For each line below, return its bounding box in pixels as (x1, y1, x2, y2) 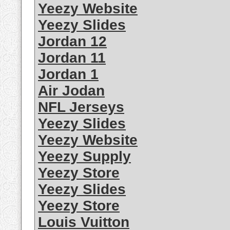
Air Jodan (38, 83, 105, 99)
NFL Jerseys (38, 99, 124, 116)
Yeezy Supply (38, 148, 131, 165)
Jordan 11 (38, 50, 106, 66)
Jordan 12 (38, 33, 107, 50)
